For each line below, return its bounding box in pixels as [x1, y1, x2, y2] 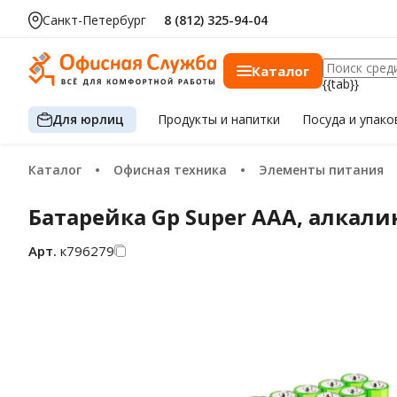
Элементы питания [268, 161, 384, 178]
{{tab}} [323, 75, 359, 92]
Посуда [301, 111, 349, 128]
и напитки [221, 111, 281, 128]
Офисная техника [123, 161, 227, 178]
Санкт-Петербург [43, 12, 146, 28]
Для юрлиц [52, 110, 124, 128]
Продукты [158, 111, 222, 128]
